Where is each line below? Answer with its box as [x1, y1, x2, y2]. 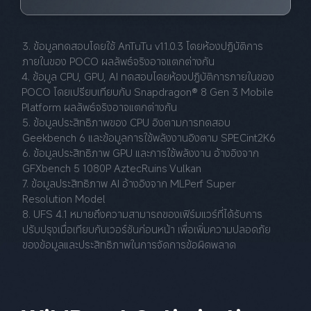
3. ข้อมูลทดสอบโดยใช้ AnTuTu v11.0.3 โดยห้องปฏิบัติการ [22, 38, 263, 53]
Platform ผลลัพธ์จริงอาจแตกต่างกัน [22, 99, 178, 114]
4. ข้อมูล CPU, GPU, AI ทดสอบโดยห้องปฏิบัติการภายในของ [22, 69, 278, 83]
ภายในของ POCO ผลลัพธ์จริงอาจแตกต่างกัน [22, 53, 215, 68]
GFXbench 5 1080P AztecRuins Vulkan [22, 160, 201, 175]
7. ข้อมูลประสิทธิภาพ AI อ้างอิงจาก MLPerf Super [22, 176, 238, 190]
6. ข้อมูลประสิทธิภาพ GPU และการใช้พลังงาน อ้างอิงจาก [22, 145, 262, 160]
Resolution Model [22, 191, 106, 205]
